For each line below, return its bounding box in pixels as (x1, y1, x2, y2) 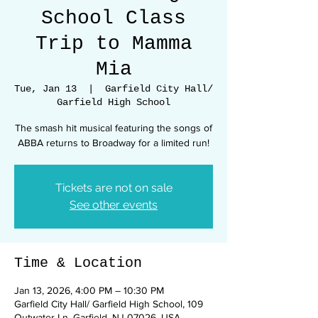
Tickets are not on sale (55, 181, 172, 194)
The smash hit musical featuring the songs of (15, 122, 212, 133)
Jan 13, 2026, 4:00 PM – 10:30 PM (14, 285, 164, 296)
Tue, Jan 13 (14, 83, 77, 94)
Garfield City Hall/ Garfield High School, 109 (14, 298, 203, 309)
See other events (70, 198, 158, 212)
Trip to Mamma (35, 33, 192, 55)
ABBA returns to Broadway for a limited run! (18, 137, 209, 148)
